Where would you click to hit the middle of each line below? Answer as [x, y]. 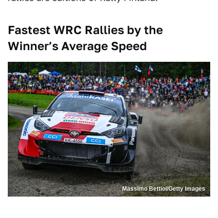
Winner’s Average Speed [77, 46]
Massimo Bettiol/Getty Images [164, 189]
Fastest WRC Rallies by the [85, 30]
